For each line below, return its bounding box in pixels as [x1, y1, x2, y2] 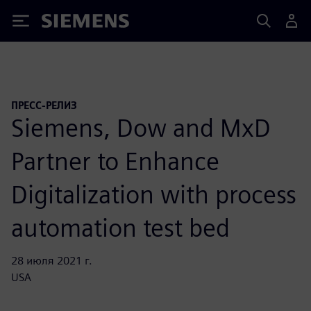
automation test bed [11, 212, 230, 243]
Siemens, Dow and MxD [11, 112, 271, 143]
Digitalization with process [11, 178, 296, 210]
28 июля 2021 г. [11, 253, 92, 267]
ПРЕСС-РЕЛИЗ [11, 99, 77, 111]
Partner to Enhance [11, 145, 219, 176]
